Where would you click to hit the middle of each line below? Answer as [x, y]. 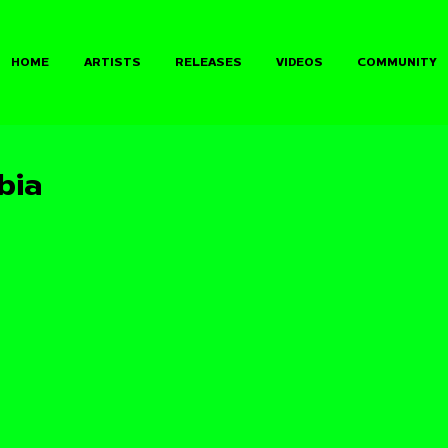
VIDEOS [299, 62]
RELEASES [208, 62]
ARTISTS [112, 62]
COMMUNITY [397, 62]
